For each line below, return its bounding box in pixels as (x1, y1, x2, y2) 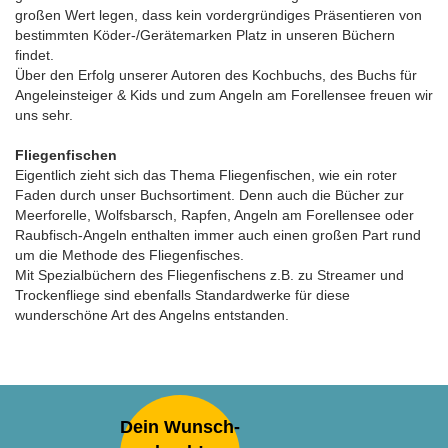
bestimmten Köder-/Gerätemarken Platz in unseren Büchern (15, 26, 395, 43)
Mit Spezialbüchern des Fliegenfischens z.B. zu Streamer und (15, 266, 404, 283)
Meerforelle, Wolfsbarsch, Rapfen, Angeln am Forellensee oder (15, 206, 414, 223)
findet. (15, 46, 54, 63)
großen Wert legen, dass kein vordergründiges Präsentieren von (15, 6, 422, 23)
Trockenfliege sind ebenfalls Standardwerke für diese (15, 286, 350, 303)
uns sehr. (15, 106, 73, 123)
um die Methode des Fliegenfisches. (15, 246, 244, 263)
